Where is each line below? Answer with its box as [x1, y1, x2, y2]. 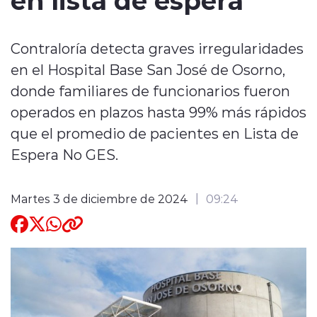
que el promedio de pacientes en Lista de [11, 123, 299, 142]
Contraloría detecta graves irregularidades [11, 38, 304, 57]
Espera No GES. [11, 144, 118, 163]
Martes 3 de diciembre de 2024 [11, 190, 188, 206]
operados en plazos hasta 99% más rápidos [11, 102, 306, 121]
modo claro [86, 127, 151, 142]
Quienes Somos [42, 16, 145, 34]
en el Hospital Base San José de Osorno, [11, 59, 285, 79]
